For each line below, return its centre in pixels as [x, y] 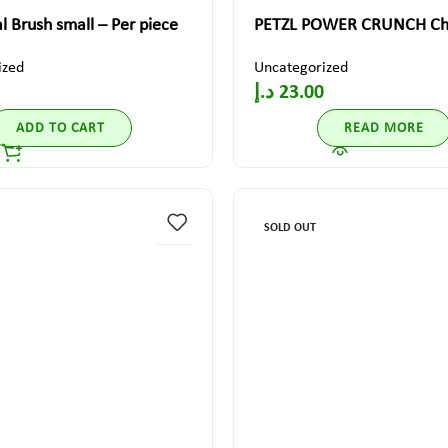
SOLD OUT [289, 228]
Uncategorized [300, 68]
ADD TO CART [61, 128]
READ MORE [384, 128]
